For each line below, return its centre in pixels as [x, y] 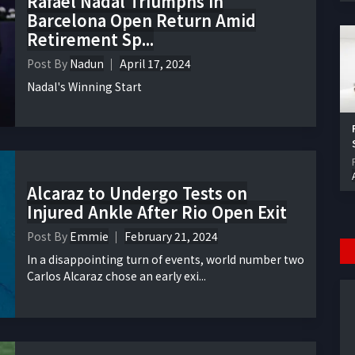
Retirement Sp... [90, 40]
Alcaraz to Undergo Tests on [137, 193]
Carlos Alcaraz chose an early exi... [116, 275]
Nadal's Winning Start [84, 87]
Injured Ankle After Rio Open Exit [157, 212]
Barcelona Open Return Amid [141, 21]
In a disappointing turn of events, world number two [166, 259]
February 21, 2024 [171, 236]
